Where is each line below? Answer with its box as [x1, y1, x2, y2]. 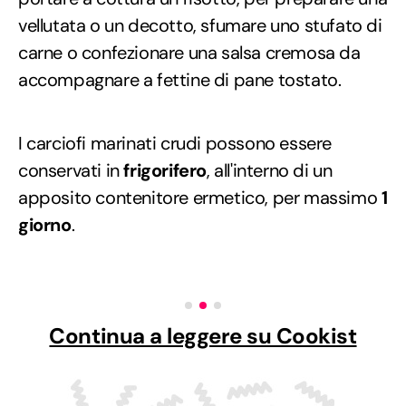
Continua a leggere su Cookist [49, 321, 357, 350]
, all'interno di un [207, 158, 333, 182]
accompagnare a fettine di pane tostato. [18, 67, 342, 92]
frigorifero [123, 158, 208, 182]
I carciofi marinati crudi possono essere [18, 130, 333, 155]
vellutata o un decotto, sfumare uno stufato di [18, 13, 382, 37]
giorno [18, 212, 72, 237]
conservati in [18, 158, 124, 182]
